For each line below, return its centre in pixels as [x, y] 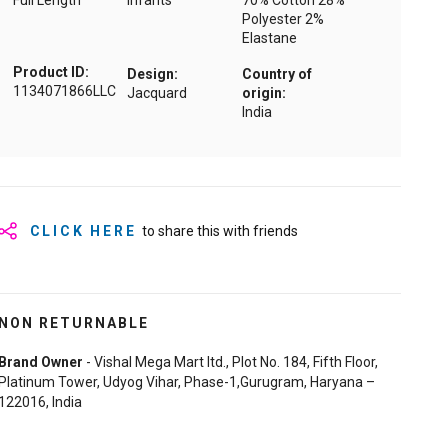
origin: [263, 93]
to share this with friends [219, 231]
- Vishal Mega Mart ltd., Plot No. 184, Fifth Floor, [230, 362]
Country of [276, 74]
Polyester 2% [282, 19]
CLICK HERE [83, 231]
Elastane [269, 38]
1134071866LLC [64, 91]
